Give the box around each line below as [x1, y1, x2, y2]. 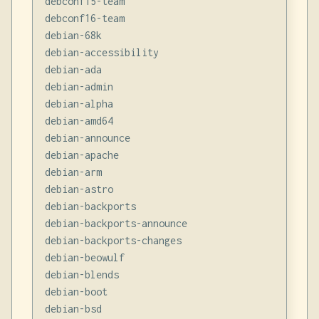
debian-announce [44, 131, 130, 144]
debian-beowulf [44, 251, 125, 263]
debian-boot [44, 285, 108, 298]
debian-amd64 [44, 114, 113, 127]
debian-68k [44, 28, 102, 41]
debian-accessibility [44, 46, 159, 58]
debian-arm [44, 165, 102, 178]
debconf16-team [44, 11, 125, 24]
